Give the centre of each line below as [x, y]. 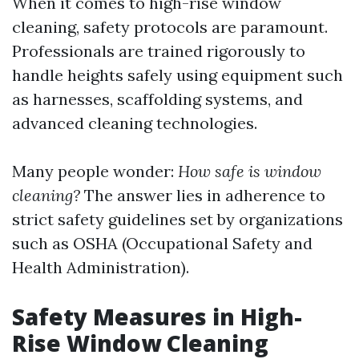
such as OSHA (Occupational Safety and [162, 243]
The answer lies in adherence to [203, 195]
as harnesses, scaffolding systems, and [157, 99]
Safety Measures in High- [157, 317]
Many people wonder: [95, 171]
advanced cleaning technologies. [135, 123]
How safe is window [250, 171]
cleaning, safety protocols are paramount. [170, 27]
